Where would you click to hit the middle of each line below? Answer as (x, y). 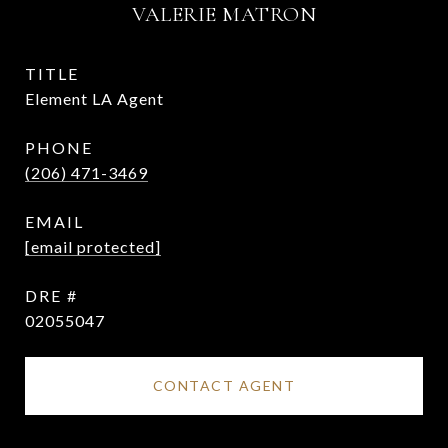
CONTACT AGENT (224, 385)
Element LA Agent (94, 98)
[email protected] (93, 246)
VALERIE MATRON (224, 14)
